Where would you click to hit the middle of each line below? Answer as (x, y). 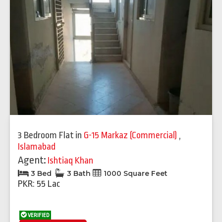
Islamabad (37, 147)
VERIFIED (38, 216)
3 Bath (79, 174)
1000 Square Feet (135, 174)
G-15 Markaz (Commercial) (131, 136)
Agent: (32, 160)
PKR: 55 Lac (39, 184)
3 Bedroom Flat (46, 136)
